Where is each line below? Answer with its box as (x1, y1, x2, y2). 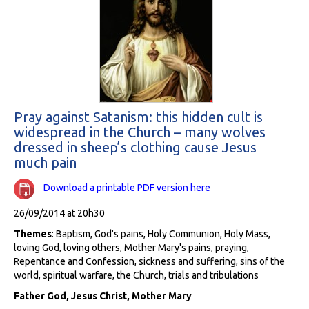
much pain (14, 154, 77, 171)
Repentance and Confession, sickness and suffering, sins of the (14, 255, 285, 267)
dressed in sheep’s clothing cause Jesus (14, 139, 257, 156)
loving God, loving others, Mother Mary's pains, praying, (14, 241, 249, 253)
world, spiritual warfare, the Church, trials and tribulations (14, 269, 259, 281)
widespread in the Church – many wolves (14, 124, 266, 141)
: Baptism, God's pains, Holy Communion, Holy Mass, (52, 228, 270, 239)
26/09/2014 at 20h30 (67, 207, 105, 219)
